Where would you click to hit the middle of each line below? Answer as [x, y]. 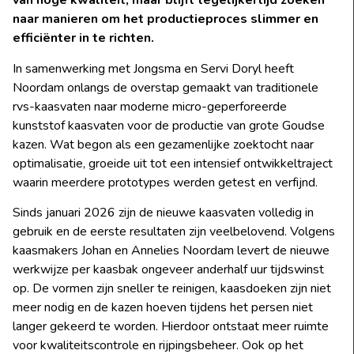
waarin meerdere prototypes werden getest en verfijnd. [165, 182]
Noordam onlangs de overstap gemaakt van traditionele [166, 87]
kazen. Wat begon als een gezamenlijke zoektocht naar [163, 144]
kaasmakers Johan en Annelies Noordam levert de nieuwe [171, 251]
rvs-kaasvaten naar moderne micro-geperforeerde [150, 106]
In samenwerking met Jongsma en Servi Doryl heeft [153, 68]
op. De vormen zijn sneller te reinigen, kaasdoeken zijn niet [172, 289]
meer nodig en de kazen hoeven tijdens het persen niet [163, 308]
